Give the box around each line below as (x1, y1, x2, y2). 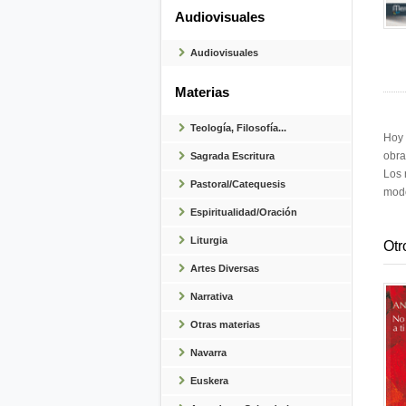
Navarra (190, 347, 227, 358)
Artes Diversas (190, 263, 260, 274)
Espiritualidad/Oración (190, 207, 298, 217)
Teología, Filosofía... (190, 122, 287, 133)
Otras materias (190, 319, 261, 330)
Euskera (190, 375, 229, 386)
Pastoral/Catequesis (190, 179, 286, 189)
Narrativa (190, 291, 234, 302)
